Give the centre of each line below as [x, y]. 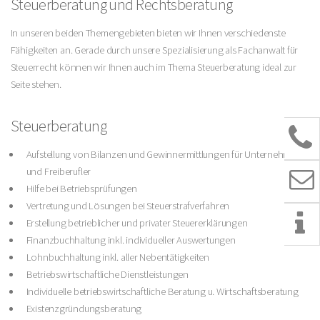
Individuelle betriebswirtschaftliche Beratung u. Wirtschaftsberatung [162, 291]
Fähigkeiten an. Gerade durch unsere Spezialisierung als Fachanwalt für [154, 50]
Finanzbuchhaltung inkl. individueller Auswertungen [131, 240]
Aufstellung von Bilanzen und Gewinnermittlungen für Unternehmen [164, 154]
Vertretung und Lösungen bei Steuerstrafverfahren [128, 205]
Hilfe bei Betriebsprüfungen [81, 188]
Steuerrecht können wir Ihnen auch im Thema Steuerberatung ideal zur [153, 67]
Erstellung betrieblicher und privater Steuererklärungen [137, 222]
